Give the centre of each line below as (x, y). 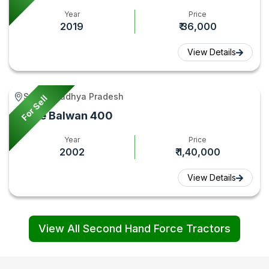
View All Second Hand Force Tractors (134, 228)
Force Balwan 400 (65, 116)
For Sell (34, 108)
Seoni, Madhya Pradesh (74, 96)
